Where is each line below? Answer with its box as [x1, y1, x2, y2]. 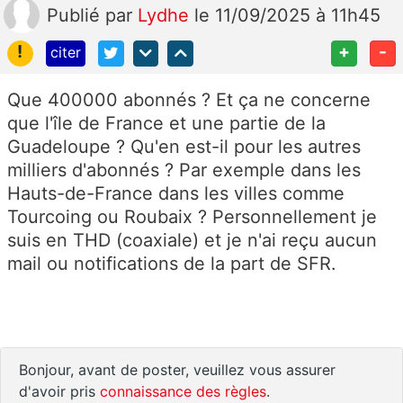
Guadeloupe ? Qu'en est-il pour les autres [7, 135, 361, 157]
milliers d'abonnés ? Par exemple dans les [7, 158, 361, 181]
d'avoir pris [19, 381, 100, 400]
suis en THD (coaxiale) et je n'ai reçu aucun [7, 228, 377, 251]
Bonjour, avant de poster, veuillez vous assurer [19, 360, 336, 379]
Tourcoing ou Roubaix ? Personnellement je [7, 205, 377, 228]
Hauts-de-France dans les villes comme [7, 182, 345, 204]
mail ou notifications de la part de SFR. [7, 252, 336, 274]
